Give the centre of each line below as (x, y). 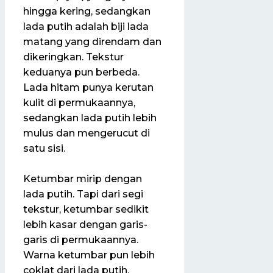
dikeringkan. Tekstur (73, 57)
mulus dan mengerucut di (87, 133)
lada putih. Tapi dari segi (83, 194)
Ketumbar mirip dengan (83, 179)
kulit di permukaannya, (79, 102)
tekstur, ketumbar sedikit (86, 210)
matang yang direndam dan (92, 41)
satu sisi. (44, 148)
